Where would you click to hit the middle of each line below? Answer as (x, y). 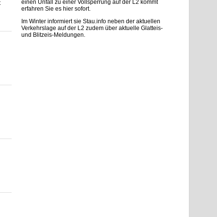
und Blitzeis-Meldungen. (53, 35)
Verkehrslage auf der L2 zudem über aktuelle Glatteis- (92, 28)
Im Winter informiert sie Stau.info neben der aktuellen (91, 21)
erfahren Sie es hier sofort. (56, 9)
